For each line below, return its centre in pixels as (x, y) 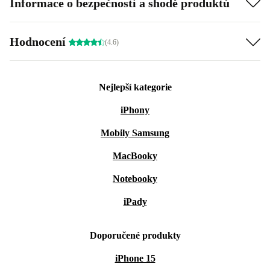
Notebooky (135, 179)
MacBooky (135, 156)
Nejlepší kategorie (135, 87)
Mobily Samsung (135, 133)
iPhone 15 (135, 258)
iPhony (135, 110)
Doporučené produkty (135, 235)
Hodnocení (39, 41)
